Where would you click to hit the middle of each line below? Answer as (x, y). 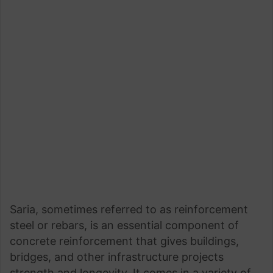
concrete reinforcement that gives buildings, (124, 241)
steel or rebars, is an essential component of (124, 225)
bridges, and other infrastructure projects (117, 257)
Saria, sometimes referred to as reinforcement (129, 209)
